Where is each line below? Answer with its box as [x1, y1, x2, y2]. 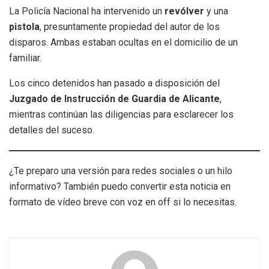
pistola [9, 21, 40, 33]
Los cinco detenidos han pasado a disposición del [9, 77, 220, 89]
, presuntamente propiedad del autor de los [40, 21, 220, 33]
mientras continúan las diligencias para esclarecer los [9, 109, 234, 121]
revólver [165, 5, 204, 17]
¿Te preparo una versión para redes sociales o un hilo [9, 165, 232, 177]
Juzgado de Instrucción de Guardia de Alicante [9, 93, 220, 105]
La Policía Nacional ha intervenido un [9, 5, 165, 17]
